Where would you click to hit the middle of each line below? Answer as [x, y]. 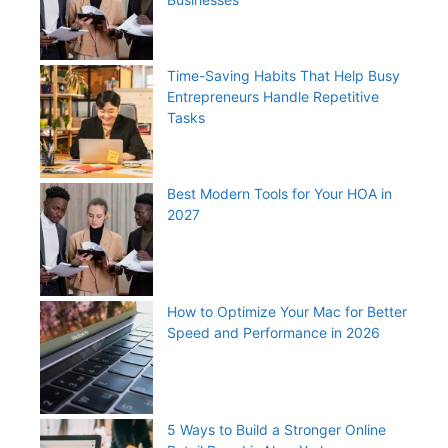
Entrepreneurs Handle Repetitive [273, 96]
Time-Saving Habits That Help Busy [283, 75]
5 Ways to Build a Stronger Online [276, 429]
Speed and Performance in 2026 [273, 332]
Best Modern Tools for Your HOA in [279, 193]
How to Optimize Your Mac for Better [287, 311]
